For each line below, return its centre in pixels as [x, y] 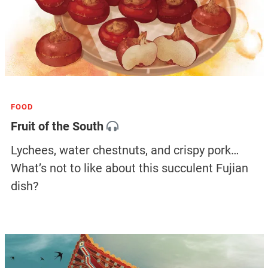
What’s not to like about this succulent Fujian [129, 168]
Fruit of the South [57, 126]
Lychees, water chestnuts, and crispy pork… [124, 150]
